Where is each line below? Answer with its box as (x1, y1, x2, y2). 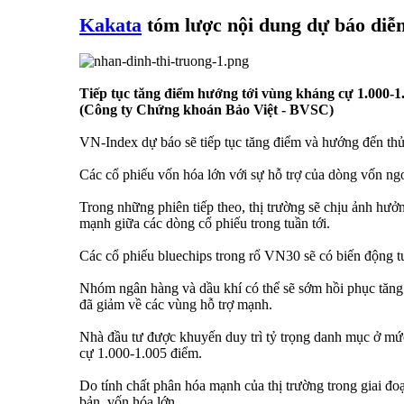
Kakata (79, 14, 142, 37)
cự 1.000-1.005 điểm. (79, 345, 202, 362)
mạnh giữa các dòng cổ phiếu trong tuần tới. (79, 216, 330, 232)
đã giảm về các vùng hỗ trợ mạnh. (79, 297, 272, 313)
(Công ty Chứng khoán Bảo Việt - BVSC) (79, 102, 334, 118)
